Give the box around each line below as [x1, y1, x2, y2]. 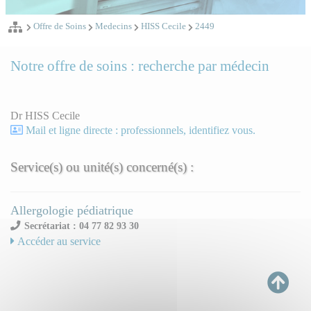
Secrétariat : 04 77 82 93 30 [24, 220, 140, 232]
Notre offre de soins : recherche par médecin [10, 58, 269, 74]
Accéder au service [15, 235, 101, 248]
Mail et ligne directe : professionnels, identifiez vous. [26, 124, 255, 137]
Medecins [93, 22, 134, 32]
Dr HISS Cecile [10, 110, 80, 122]
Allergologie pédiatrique [10, 203, 133, 218]
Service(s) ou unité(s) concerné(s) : [10, 160, 194, 175]
